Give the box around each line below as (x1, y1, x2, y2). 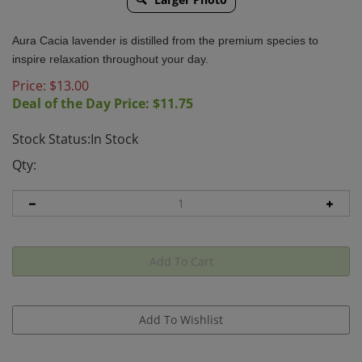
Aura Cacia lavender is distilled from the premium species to (12, 34, 318, 47)
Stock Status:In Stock (12, 130, 138, 148)
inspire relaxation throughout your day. (12, 53, 208, 65)
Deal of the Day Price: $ (12, 95, 160, 112)
